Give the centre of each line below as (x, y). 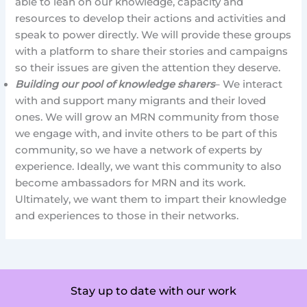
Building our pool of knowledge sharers (115, 85)
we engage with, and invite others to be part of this (147, 134)
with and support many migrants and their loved (141, 101)
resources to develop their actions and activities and (151, 19)
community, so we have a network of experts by (139, 150)
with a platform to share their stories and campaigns (152, 52)
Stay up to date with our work (153, 291)
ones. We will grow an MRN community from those (147, 118)
